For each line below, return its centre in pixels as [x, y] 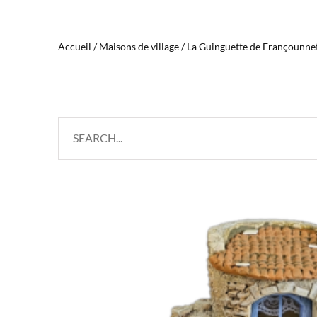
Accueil [74, 46]
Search [79, 128]
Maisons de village [139, 46]
